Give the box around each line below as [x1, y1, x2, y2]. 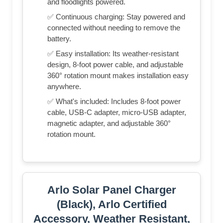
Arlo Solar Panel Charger [47, 184, 176, 197]
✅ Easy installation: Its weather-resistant [47, 49, 179, 58]
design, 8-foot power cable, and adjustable [47, 60, 183, 69]
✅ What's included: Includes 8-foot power [47, 97, 181, 106]
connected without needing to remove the [47, 23, 180, 32]
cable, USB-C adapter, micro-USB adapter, [47, 108, 186, 117]
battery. [47, 34, 71, 43]
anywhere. [47, 82, 81, 91]
